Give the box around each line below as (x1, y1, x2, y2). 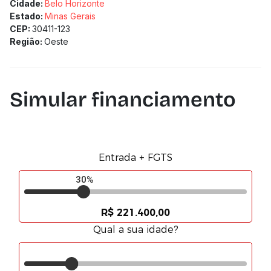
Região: (10, 36, 44, 47)
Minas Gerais (45, 11, 96, 21)
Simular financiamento (10, 87, 236, 112)
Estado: (10, 11, 45, 21)
